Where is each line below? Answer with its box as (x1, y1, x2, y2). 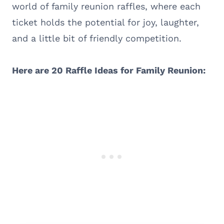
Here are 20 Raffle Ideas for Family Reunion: (12, 64, 205, 75)
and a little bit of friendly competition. (12, 32, 181, 43)
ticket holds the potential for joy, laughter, (12, 16, 199, 27)
